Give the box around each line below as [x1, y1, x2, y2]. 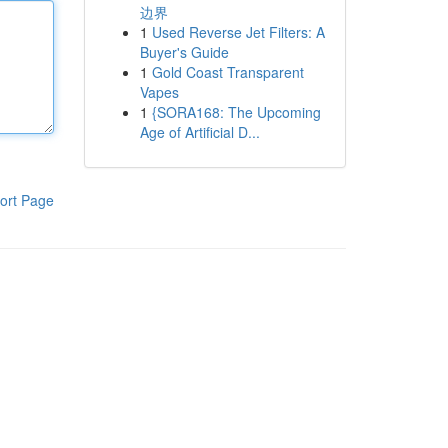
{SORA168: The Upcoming [151, 102, 321, 122]
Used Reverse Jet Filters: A [151, 22, 325, 42]
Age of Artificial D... [139, 122, 260, 142]
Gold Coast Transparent [151, 62, 304, 82]
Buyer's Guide [139, 42, 229, 62]
